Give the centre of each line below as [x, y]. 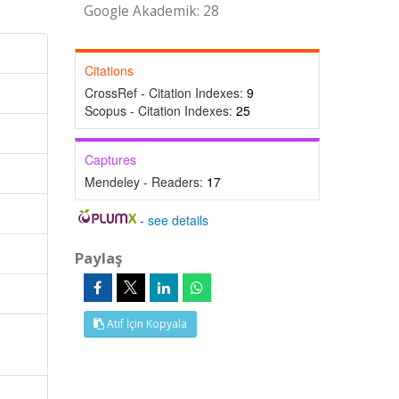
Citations [109, 70]
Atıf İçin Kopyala [145, 324]
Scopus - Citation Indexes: [160, 110]
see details [179, 220]
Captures [110, 159]
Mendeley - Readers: [145, 182]
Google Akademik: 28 [151, 11]
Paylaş [98, 258]
